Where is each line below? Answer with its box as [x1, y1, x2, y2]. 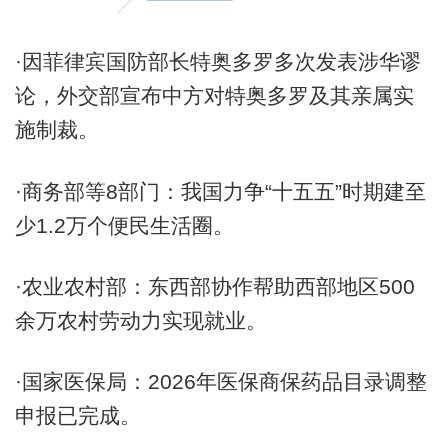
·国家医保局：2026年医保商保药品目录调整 [14, 370, 427, 394]
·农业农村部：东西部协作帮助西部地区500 [14, 274, 415, 298]
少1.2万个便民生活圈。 [14, 213, 234, 237]
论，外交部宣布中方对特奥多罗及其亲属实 [14, 84, 414, 108]
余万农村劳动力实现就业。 [14, 308, 267, 332]
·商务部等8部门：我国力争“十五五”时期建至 [14, 179, 426, 203]
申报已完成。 [14, 404, 141, 428]
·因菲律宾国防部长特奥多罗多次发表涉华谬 [14, 50, 421, 74]
